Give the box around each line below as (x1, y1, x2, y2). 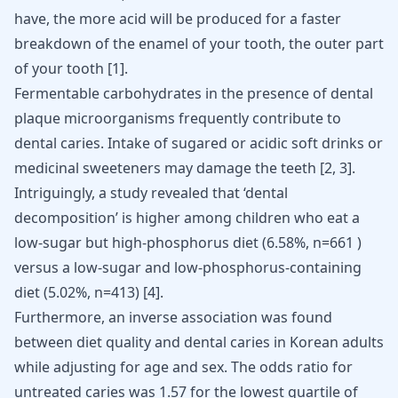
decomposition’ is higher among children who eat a (14, 208, 360, 227)
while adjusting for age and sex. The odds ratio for (14, 357, 353, 377)
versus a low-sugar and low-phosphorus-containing (14, 258, 362, 277)
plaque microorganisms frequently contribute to (14, 108, 341, 128)
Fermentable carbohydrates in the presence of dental (14, 84, 373, 103)
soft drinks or (291, 133, 383, 153)
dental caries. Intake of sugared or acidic (14, 133, 291, 153)
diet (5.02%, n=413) (14, 283, 143, 302)
